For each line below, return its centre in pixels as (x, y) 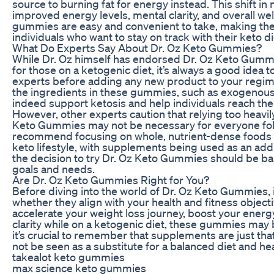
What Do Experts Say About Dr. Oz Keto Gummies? (137, 47)
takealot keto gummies (68, 257)
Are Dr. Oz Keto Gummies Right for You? (111, 180)
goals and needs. (54, 168)
